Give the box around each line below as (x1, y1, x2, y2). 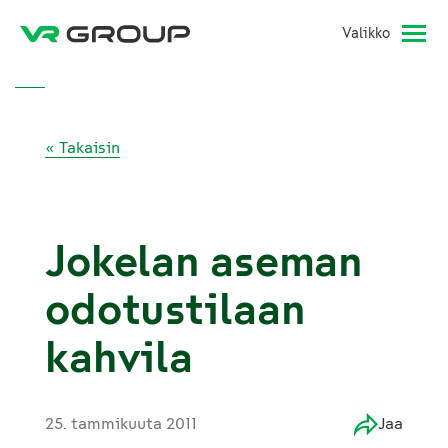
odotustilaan (45, 284, 306, 335)
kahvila (45, 332, 194, 383)
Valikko (342, 24, 390, 42)
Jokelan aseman (45, 236, 364, 287)
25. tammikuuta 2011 (45, 414, 197, 433)
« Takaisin (45, 138, 120, 157)
